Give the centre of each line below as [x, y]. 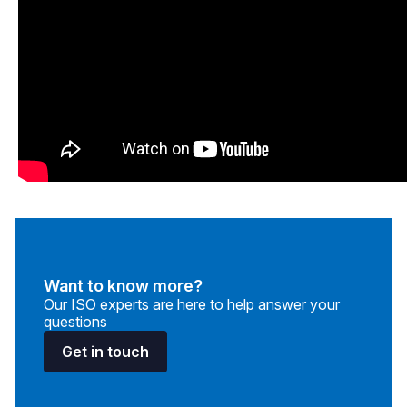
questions [75, 322]
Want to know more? [123, 286]
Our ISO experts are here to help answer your [192, 304]
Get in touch [105, 352]
